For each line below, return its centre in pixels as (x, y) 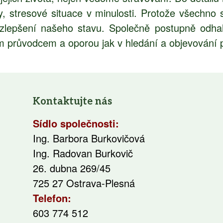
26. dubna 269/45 (72, 168)
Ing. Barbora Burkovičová (89, 138)
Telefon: (52, 198)
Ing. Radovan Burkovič (83, 153)
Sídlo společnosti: (76, 123)
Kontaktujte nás (72, 102)
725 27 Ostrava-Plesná (84, 183)
